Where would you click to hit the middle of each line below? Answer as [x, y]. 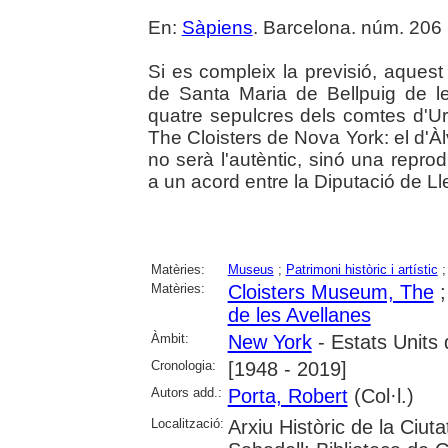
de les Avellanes [299, 314]
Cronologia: [183, 365]
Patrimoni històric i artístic [361, 269]
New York [269, 341]
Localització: [187, 423]
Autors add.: [186, 392]
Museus [250, 269]
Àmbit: [169, 338]
